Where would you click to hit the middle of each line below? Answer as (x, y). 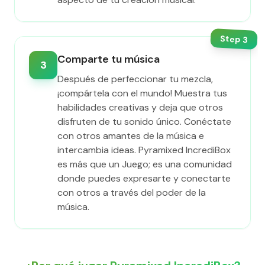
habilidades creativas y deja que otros (140, 107)
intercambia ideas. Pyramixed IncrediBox (144, 150)
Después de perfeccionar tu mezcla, (135, 79)
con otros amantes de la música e (131, 136)
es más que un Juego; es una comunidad (145, 164)
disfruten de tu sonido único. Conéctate (144, 122)
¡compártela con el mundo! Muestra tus (142, 93)
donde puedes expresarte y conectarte (144, 178)
